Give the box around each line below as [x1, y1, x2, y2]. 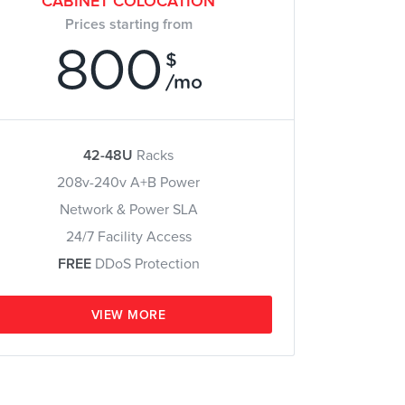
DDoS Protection [90, 257, 200, 271]
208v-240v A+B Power [57, 175, 201, 190]
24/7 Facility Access [65, 230, 192, 244]
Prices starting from [64, 17, 193, 32]
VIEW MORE [90, 309, 166, 322]
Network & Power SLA [59, 202, 198, 217]
